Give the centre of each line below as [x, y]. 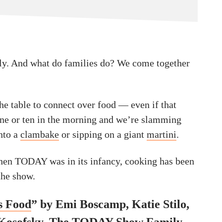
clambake [40, 134]
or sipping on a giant [103, 134]
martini [162, 134]
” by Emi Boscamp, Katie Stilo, [110, 204]
